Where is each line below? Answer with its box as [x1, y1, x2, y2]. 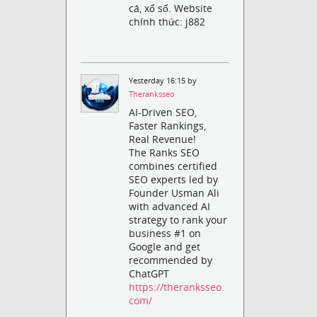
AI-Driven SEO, [129, 105, 197, 120]
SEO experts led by [129, 173, 219, 187]
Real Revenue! [129, 132, 197, 146]
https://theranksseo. [129, 280, 225, 294]
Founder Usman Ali [129, 186, 220, 200]
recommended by [129, 253, 213, 267]
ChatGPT [129, 267, 170, 281]
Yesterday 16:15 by [129, 75, 197, 86]
